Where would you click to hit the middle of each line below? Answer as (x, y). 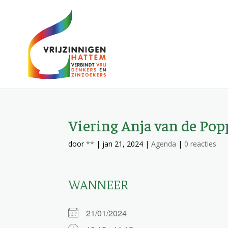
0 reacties (201, 144)
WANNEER (98, 184)
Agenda (164, 144)
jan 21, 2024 (123, 144)
